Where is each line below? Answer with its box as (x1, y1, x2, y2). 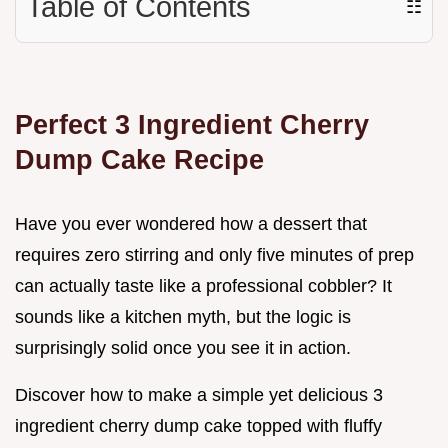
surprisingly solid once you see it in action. (15, 338, 351, 359)
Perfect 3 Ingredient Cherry (15, 109, 369, 141)
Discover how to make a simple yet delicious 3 (15, 385, 383, 406)
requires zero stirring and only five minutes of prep (15, 245, 414, 266)
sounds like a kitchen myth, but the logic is (15, 307, 351, 328)
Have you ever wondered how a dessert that (15, 214, 367, 235)
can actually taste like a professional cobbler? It (15, 276, 392, 297)
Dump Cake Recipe (15, 144, 264, 176)
